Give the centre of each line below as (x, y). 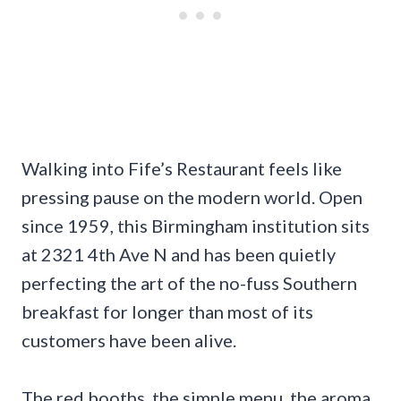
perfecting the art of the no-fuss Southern (189, 282)
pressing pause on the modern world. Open (192, 196)
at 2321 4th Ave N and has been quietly (179, 254)
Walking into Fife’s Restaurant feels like (182, 168)
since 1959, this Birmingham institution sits (196, 225)
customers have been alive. (129, 340)
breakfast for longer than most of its (167, 311)
